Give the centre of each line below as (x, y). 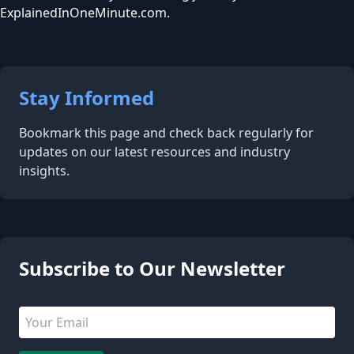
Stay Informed (87, 98)
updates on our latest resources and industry (154, 152)
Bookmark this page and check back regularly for (166, 133)
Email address (60, 325)
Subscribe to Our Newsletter (152, 290)
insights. (44, 171)
